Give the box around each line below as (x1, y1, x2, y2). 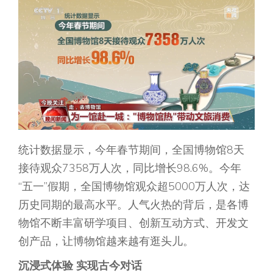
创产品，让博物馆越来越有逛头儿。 (18, 234, 194, 249)
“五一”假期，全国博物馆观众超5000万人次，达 (18, 179, 250, 194)
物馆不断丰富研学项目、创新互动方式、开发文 (18, 216, 249, 230)
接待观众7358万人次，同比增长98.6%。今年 (18, 161, 241, 175)
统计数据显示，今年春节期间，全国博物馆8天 (18, 143, 244, 157)
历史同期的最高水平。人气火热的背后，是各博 (18, 197, 249, 212)
